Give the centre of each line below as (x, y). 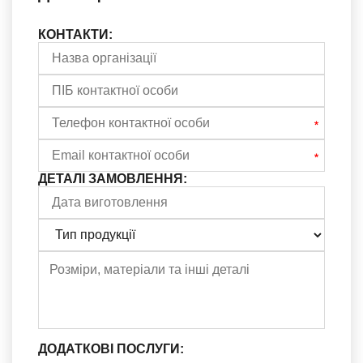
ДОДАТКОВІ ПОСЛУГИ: (111, 348)
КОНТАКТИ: (75, 34)
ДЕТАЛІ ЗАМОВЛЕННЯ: (113, 178)
